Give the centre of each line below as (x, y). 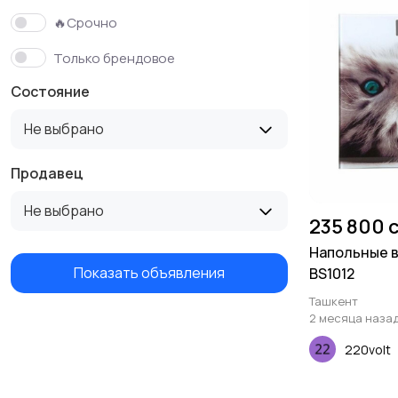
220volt (368, 349)
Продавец (47, 173)
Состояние (50, 91)
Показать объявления (149, 273)
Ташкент (334, 302)
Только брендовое (114, 58)
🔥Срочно (85, 23)
